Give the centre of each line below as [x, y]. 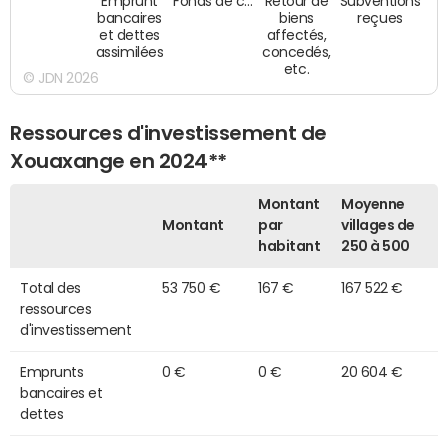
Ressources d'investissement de [168, 132]
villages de [378, 225]
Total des [50, 288]
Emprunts [52, 372]
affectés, [296, 35]
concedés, [297, 52]
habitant [289, 246]
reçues [380, 19]
